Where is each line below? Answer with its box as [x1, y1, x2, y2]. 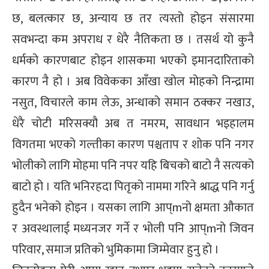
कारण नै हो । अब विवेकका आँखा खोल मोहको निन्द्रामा [12, 71, 254, 92]
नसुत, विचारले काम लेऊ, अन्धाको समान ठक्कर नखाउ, [12, 92, 254, 113]
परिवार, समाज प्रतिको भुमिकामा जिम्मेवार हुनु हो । [12, 239, 219, 260]
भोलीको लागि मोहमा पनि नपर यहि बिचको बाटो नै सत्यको [12, 155, 254, 176]
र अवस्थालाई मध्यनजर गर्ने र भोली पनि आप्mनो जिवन [12, 218, 254, 239]
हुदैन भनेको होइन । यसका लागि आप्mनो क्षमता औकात [12, 197, 254, 218]
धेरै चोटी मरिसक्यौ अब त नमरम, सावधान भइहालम [12, 113, 254, 134]
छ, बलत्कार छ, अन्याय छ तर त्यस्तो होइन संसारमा [12, 8, 254, 29]
